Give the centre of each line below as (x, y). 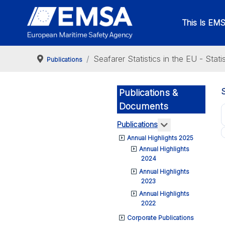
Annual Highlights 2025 (160, 138)
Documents (143, 106)
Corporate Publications (161, 217)
